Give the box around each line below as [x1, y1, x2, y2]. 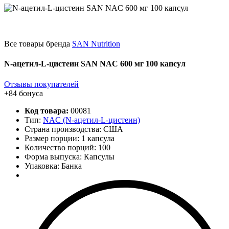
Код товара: [25, 106, 71, 115]
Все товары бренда [4, 39, 72, 49]
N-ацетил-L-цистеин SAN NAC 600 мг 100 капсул [4, 59, 186, 68]
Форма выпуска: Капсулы [25, 152, 114, 161]
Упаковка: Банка [25, 161, 82, 170]
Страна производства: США [25, 124, 123, 133]
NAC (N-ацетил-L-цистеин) [43, 115, 140, 124]
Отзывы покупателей [4, 79, 79, 88]
